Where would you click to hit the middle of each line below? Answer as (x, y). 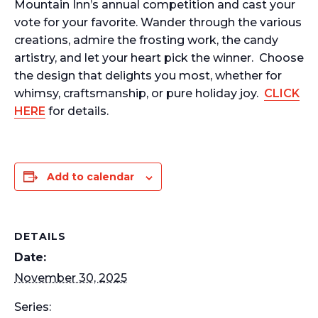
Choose (281, 58)
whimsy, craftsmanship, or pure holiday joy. (139, 94)
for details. (77, 111)
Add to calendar (91, 177)
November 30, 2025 (71, 278)
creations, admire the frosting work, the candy (146, 40)
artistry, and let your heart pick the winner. (135, 58)
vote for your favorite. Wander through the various (158, 23)
